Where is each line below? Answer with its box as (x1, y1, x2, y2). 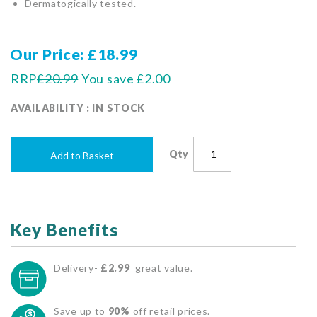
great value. (129, 262, 193, 275)
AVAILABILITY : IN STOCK (11, 102, 146, 115)
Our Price (10, 45, 81, 64)
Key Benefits (11, 219, 118, 241)
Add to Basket (50, 149, 115, 162)
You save (81, 71, 134, 87)
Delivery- (54, 262, 100, 275)
